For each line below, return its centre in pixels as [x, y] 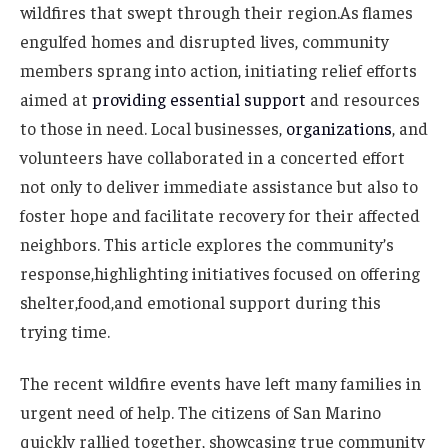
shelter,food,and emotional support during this [200, 301]
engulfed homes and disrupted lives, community [204, 40]
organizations [339, 127]
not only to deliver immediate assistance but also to [219, 185]
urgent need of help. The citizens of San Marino [200, 411]
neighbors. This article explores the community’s [207, 243]
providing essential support [199, 98]
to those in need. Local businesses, [153, 127]
